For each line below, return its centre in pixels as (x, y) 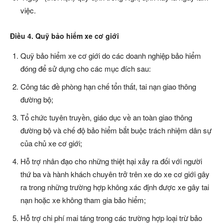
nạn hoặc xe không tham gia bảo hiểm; (83, 200)
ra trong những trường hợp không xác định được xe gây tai (115, 187)
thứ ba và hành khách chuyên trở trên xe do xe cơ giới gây (115, 174)
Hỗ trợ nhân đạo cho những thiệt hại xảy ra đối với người (111, 161)
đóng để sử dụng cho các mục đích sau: (86, 69)
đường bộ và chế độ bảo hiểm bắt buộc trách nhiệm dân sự (116, 130)
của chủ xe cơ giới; (51, 143)
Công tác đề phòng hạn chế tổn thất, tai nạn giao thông (108, 87)
